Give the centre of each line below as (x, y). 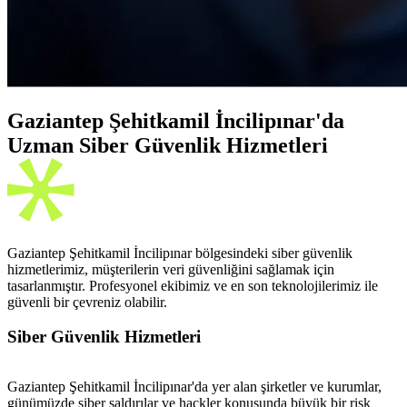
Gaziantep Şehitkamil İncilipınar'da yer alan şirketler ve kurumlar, (194, 387)
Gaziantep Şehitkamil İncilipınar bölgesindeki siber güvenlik (180, 253)
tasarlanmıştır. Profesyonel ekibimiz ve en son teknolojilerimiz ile (193, 285)
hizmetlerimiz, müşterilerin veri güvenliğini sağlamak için (171, 269)
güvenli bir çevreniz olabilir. (87, 302)
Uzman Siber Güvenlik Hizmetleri (168, 145)
